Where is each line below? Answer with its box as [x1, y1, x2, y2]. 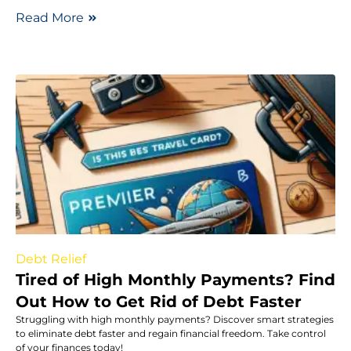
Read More [16, 9, 84, 25]
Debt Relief [16, 251, 86, 266]
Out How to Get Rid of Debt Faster [16, 291, 302, 311]
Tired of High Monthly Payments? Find [16, 270, 335, 289]
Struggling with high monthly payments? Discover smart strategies [16, 313, 334, 325]
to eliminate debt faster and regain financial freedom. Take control [16, 327, 326, 339]
